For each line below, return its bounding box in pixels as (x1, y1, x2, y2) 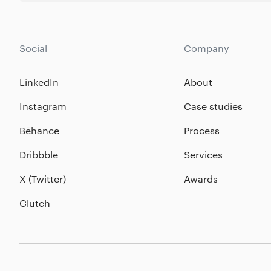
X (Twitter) (19, 172, 66, 185)
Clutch (19, 197, 50, 209)
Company (183, 42, 229, 54)
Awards (183, 172, 218, 185)
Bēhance (19, 124, 59, 137)
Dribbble (19, 148, 58, 161)
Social (19, 42, 47, 54)
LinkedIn (19, 76, 59, 88)
